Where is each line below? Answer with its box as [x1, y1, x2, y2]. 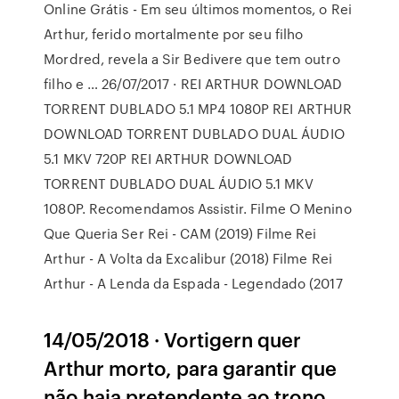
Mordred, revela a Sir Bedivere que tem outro [44, 49, 340, 69]
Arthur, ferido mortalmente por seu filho [44, 24, 304, 44]
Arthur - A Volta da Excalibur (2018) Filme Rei [44, 248, 332, 268]
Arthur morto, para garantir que [44, 354, 338, 381]
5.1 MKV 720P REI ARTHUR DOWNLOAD [44, 149, 293, 168]
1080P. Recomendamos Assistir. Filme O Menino [44, 199, 352, 218]
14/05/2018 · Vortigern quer [44, 325, 302, 353]
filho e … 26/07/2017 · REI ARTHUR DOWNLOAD [44, 74, 343, 94]
